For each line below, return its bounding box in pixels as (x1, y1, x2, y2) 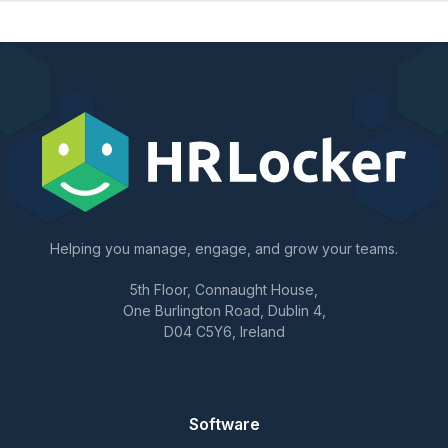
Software (188, 414, 260, 435)
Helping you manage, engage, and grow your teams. (50, 240, 398, 258)
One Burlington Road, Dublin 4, (122, 302, 326, 320)
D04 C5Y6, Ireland (163, 323, 285, 341)
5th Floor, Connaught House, (130, 281, 318, 299)
